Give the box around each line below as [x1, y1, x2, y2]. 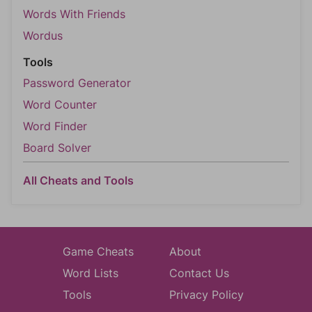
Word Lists [62, 266, 118, 281]
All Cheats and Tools [23, 173, 134, 188]
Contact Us [169, 266, 229, 281]
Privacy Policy [169, 288, 244, 302]
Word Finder [23, 119, 87, 134]
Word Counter [23, 97, 97, 112]
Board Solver [23, 141, 91, 155]
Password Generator [23, 76, 131, 91]
